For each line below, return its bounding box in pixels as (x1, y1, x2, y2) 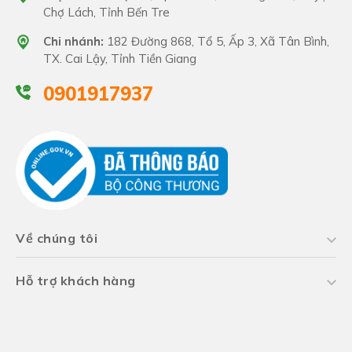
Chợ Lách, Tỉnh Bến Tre (43, 4, 170, 20)
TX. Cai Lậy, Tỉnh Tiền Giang (43, 50, 196, 66)
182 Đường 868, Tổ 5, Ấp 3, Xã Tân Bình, (104, 33, 329, 49)
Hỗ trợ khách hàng (16, 272, 136, 288)
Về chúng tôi (16, 229, 97, 246)
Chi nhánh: (43, 33, 104, 49)
